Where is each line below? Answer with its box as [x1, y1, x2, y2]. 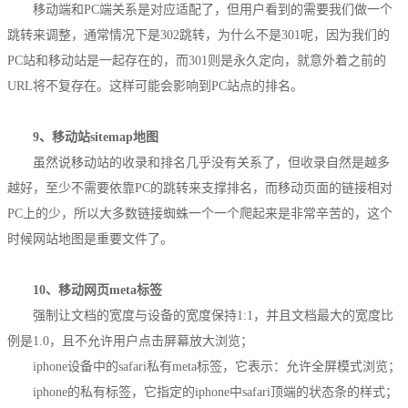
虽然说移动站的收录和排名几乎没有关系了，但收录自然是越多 [33, 155, 390, 169]
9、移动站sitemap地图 [33, 129, 158, 144]
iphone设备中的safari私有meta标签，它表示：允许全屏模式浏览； [33, 359, 401, 373]
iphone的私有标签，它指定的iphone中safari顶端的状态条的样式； [33, 384, 398, 399]
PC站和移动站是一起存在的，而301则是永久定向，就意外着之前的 [7, 53, 386, 67]
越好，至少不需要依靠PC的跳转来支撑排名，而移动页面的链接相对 [7, 180, 393, 195]
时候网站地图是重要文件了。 [7, 231, 173, 246]
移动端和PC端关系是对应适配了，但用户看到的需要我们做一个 [33, 2, 393, 16]
